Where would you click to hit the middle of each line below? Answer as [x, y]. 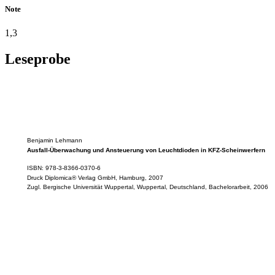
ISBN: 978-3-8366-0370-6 [64, 168]
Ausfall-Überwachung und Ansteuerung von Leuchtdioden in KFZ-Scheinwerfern [146, 150]
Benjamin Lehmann [54, 141]
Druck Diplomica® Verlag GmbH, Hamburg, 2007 [95, 178]
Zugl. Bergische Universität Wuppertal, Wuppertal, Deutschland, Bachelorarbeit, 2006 [147, 187]
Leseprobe [38, 59]
